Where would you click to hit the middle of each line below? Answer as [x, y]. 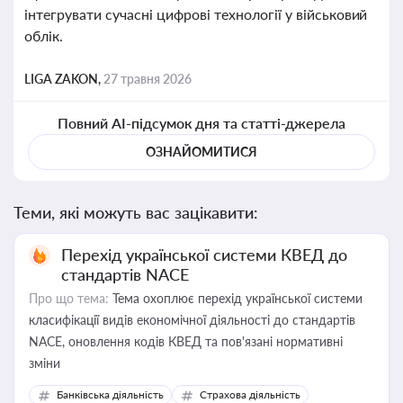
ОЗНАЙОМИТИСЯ [201, 152]
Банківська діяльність [110, 394]
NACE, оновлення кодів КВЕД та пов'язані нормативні [186, 341]
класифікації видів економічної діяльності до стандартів [192, 320]
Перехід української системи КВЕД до [204, 255]
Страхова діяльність [250, 394]
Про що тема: [69, 298]
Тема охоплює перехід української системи [236, 298]
